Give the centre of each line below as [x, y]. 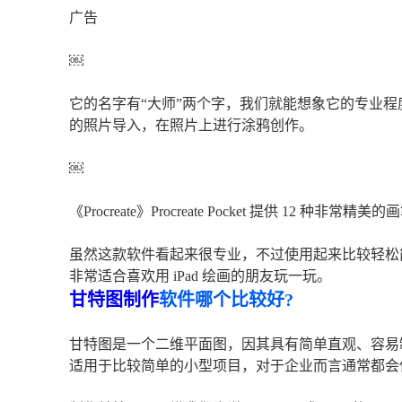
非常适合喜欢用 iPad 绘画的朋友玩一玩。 [200, 276]
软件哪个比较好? [226, 300]
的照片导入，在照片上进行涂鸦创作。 [191, 125]
